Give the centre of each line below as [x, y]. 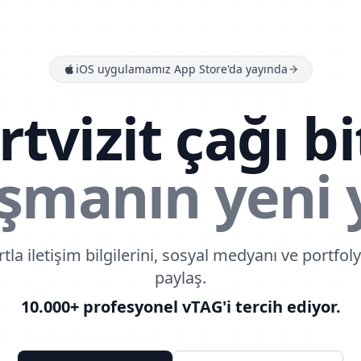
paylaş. [180, 278]
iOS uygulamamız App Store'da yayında [181, 69]
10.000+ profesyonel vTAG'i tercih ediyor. [180, 307]
